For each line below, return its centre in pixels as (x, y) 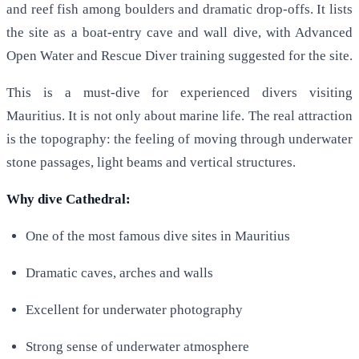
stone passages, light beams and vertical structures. (151, 163)
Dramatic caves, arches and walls (119, 273)
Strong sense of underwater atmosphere (137, 347)
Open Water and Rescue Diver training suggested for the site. (179, 56)
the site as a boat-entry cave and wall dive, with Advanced (179, 33)
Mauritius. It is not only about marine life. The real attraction (179, 116)
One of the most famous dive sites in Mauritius (158, 236)
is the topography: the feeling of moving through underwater (179, 139)
